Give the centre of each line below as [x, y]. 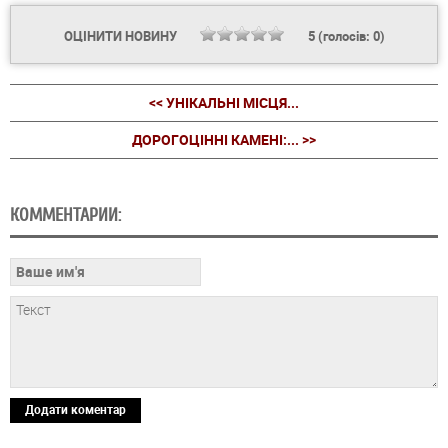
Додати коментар [75, 409]
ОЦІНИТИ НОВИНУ [121, 36]
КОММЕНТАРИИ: [65, 215]
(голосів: [343, 36]
